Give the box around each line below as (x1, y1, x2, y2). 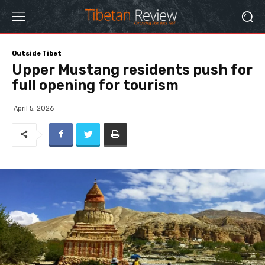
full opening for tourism (12, 77, 179, 93)
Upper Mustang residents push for (12, 62, 253, 78)
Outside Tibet (12, 49, 62, 57)
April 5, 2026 (14, 105, 54, 112)
